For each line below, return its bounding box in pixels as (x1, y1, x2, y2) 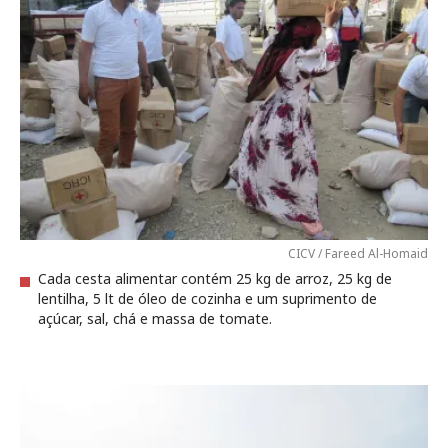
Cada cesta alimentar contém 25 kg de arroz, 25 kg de (38, 269, 392, 288)
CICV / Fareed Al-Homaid (288, 245, 428, 262)
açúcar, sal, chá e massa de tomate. (38, 309, 272, 328)
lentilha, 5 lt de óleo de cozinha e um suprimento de (38, 289, 377, 308)
